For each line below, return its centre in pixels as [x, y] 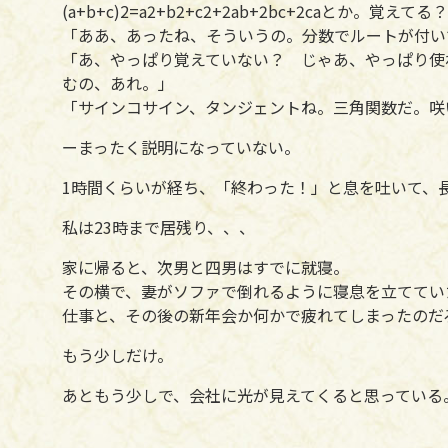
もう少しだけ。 [117, 354]
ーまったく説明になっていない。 [181, 146]
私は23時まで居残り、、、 [158, 226]
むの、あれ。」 [118, 82]
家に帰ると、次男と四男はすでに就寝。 [205, 266]
